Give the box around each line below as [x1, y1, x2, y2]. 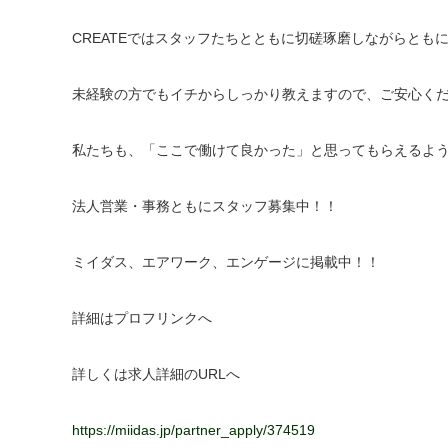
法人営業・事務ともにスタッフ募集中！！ [72, 197, 338, 214]
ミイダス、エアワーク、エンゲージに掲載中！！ [72, 253, 380, 270]
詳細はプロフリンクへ [72, 309, 212, 326]
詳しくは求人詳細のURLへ [72, 365, 240, 382]
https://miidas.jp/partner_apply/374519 [72, 421, 315, 438]
